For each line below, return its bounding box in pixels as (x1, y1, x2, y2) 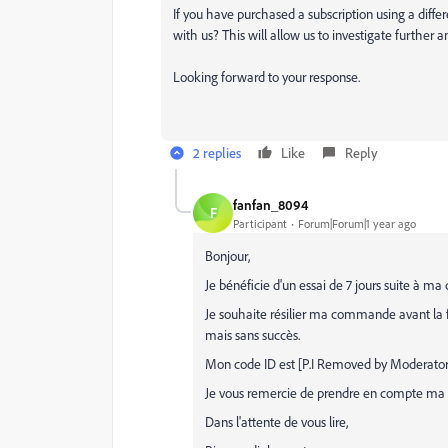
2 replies (193, 144, 241, 161)
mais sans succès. (205, 326, 300, 343)
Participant (233, 215, 287, 231)
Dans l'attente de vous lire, (205, 413, 348, 430)
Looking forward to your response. (173, 68, 360, 85)
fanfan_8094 (233, 195, 308, 213)
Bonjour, (205, 247, 250, 264)
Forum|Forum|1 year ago (298, 215, 416, 231)
